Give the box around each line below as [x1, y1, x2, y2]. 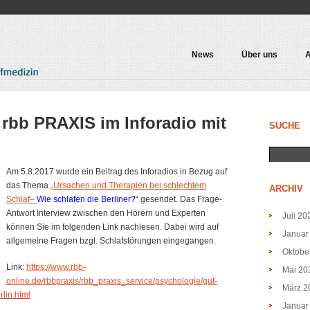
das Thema [6, 181, 51, 190]
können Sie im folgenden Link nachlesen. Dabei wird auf [6, 222, 219, 232]
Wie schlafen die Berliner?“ [37, 194, 138, 204]
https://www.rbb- [26, 262, 86, 272]
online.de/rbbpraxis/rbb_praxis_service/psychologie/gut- [6, 276, 217, 286]
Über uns [241, 50, 277, 60]
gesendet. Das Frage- [138, 194, 222, 204]
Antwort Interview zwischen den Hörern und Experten [6, 208, 206, 218]
